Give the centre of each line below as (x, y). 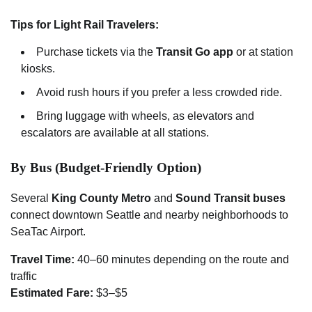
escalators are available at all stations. (115, 132)
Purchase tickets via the (96, 52)
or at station (263, 52)
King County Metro (101, 198)
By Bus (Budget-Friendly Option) (106, 167)
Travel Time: (42, 260)
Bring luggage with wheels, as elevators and (145, 116)
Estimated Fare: (52, 293)
